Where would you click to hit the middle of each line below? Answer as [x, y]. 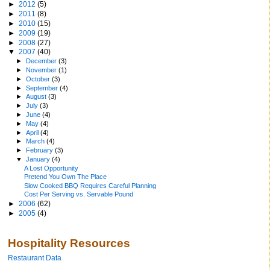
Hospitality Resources [69, 243]
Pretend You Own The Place [66, 177]
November [42, 70]
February [41, 150]
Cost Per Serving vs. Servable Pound [79, 194]
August [37, 97]
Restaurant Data [35, 258]
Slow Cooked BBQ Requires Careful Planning [90, 185]
